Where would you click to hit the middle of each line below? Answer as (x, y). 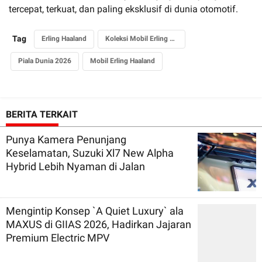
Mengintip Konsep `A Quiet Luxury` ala (95, 211)
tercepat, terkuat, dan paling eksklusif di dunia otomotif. (123, 9)
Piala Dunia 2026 (45, 61)
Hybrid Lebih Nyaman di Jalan (75, 166)
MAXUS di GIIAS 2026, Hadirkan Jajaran (99, 224)
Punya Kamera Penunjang (66, 139)
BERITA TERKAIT (42, 114)
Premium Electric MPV (58, 237)
